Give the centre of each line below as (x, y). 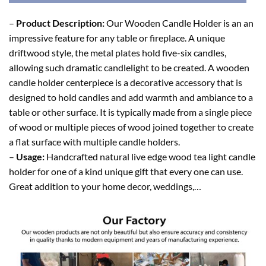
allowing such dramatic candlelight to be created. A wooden (129, 67)
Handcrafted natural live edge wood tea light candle (150, 156)
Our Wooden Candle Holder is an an (180, 23)
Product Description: (60, 23)
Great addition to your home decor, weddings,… (105, 186)
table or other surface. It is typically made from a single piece (130, 112)
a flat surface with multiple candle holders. (94, 141)
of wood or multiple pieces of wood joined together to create (131, 126)
